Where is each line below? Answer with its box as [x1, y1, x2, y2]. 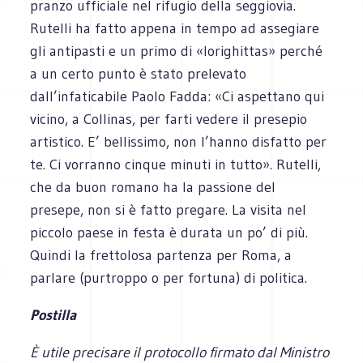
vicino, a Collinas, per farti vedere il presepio [30, 109, 308, 128]
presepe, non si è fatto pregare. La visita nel [30, 200, 307, 219]
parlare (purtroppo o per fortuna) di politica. [30, 268, 308, 287]
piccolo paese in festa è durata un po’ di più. [30, 223, 309, 241]
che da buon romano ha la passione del [30, 177, 276, 196]
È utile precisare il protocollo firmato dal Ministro [30, 343, 330, 361]
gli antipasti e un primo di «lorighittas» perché [30, 41, 323, 60]
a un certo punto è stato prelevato [30, 64, 247, 83]
